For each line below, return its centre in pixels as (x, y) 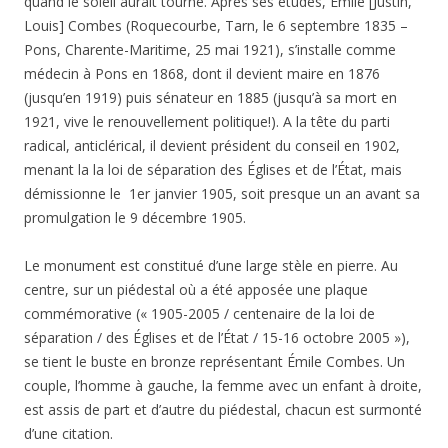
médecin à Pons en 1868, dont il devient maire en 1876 (202, 73)
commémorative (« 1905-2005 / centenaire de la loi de (199, 313)
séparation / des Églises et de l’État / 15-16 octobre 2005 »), (217, 337)
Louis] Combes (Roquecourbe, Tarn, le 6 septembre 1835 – (216, 25)
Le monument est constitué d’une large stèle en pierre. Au (211, 265)
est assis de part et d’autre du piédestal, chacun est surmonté (223, 409)
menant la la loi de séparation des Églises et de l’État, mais (213, 169)
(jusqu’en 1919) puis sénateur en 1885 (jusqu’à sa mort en (210, 97)
